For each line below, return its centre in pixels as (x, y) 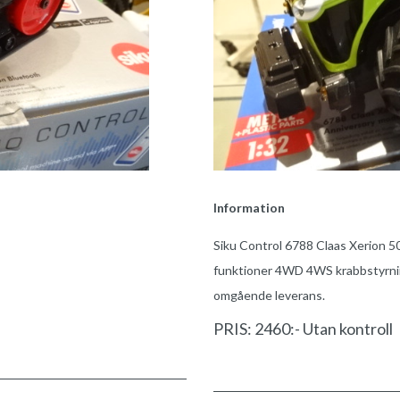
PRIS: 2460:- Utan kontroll (303, 328)
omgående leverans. (269, 295)
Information (249, 207)
